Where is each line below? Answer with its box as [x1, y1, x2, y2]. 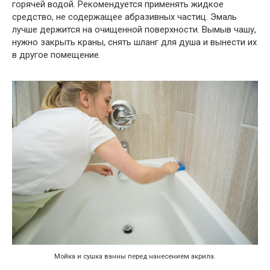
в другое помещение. [12, 49, 101, 60]
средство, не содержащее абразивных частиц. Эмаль [12, 11, 237, 22]
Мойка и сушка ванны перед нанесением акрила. [54, 253, 216, 261]
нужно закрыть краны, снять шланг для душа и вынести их [12, 36, 257, 48]
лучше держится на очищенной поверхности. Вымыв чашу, [12, 24, 256, 35]
